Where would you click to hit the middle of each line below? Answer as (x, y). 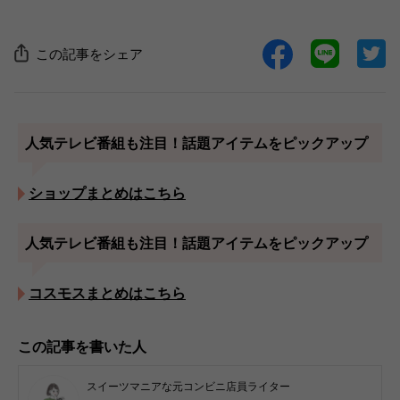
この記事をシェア (89, 54)
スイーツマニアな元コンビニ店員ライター (188, 387)
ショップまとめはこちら (107, 192)
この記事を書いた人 (82, 346)
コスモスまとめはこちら (107, 292)
